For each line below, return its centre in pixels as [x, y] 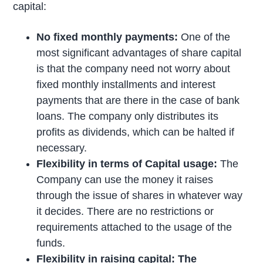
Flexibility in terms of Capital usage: [127, 163]
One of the [204, 37]
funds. [51, 243]
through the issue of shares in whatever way [140, 195]
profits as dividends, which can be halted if [136, 132]
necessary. [62, 148]
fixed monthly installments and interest [126, 84]
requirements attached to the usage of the [134, 227]
